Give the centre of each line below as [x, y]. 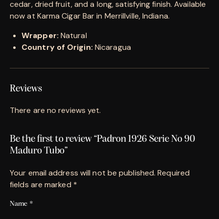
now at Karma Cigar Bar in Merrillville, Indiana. [90, 16]
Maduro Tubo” [39, 151]
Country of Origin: [57, 47]
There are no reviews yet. [55, 110]
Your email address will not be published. [83, 173]
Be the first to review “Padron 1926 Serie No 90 [102, 139]
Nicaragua [112, 47]
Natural [73, 35]
